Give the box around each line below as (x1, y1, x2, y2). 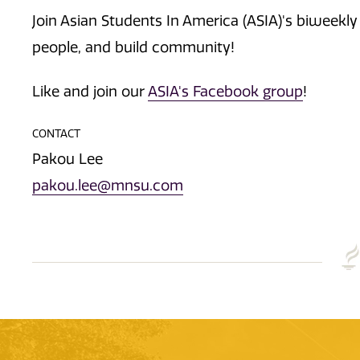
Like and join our (32, 83, 148, 101)
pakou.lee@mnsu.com (32, 177, 183, 195)
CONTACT (32, 126, 80, 140)
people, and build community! (32, 38, 239, 56)
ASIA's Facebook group (148, 83, 303, 101)
